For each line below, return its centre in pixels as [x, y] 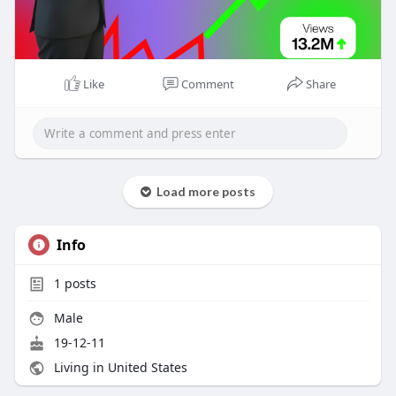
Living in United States [118, 367]
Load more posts [203, 191]
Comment [207, 84]
